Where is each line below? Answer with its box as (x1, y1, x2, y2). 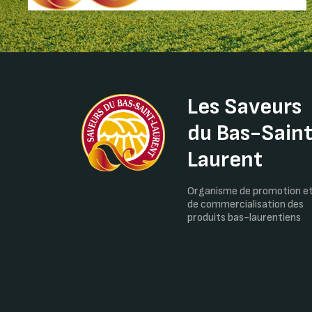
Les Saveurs (187, 93, 302, 120)
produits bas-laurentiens (187, 210, 301, 224)
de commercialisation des (187, 197, 304, 211)
